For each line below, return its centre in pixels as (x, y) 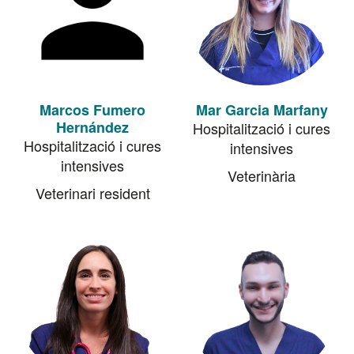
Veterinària (262, 175)
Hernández (92, 127)
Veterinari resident (92, 193)
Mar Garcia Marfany (262, 110)
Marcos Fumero (92, 110)
